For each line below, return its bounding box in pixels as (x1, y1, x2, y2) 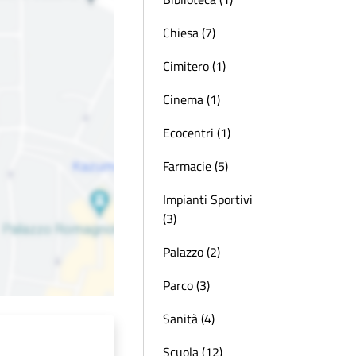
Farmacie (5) (163, 157, 228, 176)
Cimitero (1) (163, 56, 226, 75)
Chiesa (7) (163, 23, 215, 42)
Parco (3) (163, 276, 210, 295)
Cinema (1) (163, 90, 220, 109)
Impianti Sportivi (163, 190, 253, 209)
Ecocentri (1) (163, 123, 230, 142)
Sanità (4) (163, 309, 215, 328)
